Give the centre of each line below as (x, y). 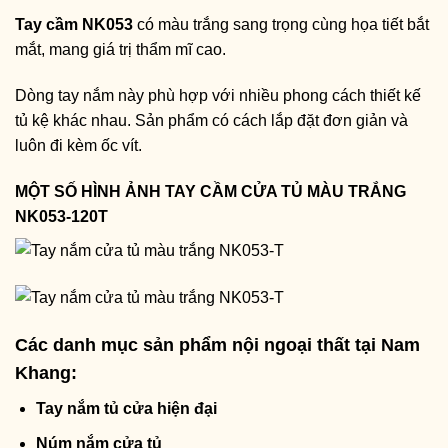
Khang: (46, 373)
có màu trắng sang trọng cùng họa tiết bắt (281, 25)
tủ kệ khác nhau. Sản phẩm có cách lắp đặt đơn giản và (211, 121)
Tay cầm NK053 (74, 25)
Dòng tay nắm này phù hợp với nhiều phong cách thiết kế (218, 96)
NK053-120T (61, 217)
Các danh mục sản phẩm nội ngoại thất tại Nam (217, 345)
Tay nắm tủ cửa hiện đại (126, 409)
